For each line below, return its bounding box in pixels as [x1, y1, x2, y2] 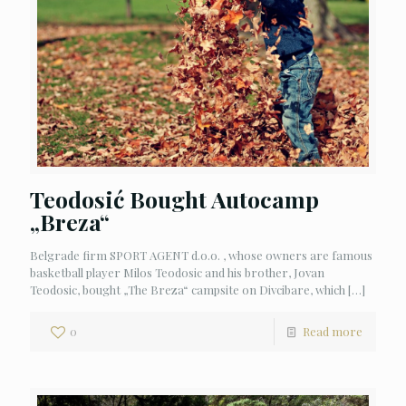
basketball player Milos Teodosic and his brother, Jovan [30, 264, 324, 280]
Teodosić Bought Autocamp [30, 183, 319, 214]
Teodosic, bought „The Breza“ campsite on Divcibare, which [30, 281, 345, 297]
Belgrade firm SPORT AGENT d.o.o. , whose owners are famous [30, 246, 372, 263]
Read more [303, 323, 362, 339]
